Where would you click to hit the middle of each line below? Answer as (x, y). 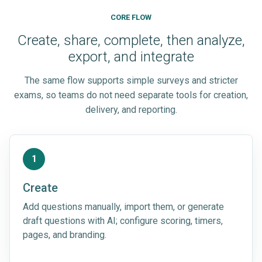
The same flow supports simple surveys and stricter (131, 80)
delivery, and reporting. (131, 109)
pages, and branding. (65, 235)
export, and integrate (131, 56)
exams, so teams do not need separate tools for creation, (131, 95)
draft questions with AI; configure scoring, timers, (123, 220)
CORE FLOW (131, 17)
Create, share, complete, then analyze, (131, 40)
